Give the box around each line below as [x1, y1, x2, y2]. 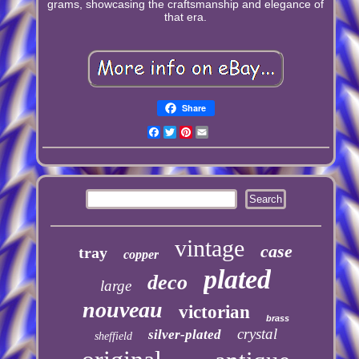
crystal [236, 325, 277, 342]
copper [123, 247, 159, 261]
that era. [164, 10, 208, 23]
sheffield [94, 329, 132, 342]
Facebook [159, 125, 211, 139]
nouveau [82, 296, 163, 322]
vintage [175, 234, 245, 261]
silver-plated [147, 326, 221, 342]
